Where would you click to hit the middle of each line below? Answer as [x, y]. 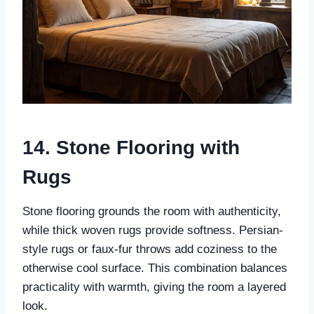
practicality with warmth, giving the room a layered [154, 287]
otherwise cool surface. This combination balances [155, 268]
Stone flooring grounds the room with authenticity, [152, 212]
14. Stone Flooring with [131, 148]
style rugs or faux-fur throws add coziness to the [150, 250]
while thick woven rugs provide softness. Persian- [153, 231]
